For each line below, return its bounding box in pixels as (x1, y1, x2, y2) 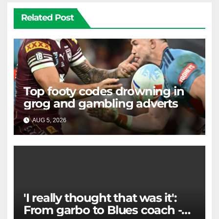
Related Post (21, 12, 74, 23)
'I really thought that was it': (23, 191, 176, 205)
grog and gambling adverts (23, 96, 178, 111)
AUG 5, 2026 (31, 117, 68, 124)
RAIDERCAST (83, 117, 126, 124)
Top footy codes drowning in (23, 84, 184, 99)
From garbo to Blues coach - (23, 203, 182, 218)
